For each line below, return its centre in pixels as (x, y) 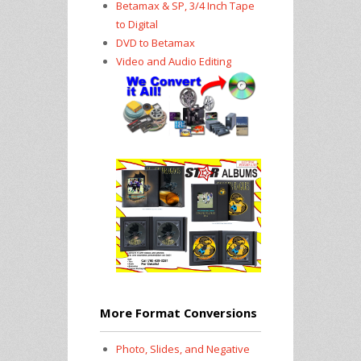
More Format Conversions (178, 312)
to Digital (137, 24)
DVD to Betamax (155, 43)
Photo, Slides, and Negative (183, 349)
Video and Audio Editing (173, 61)
